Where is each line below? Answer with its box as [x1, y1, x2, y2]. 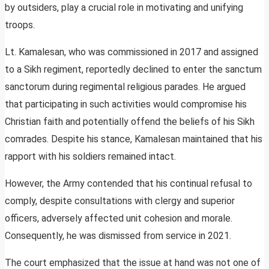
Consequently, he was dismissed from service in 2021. [5, 230, 231, 242]
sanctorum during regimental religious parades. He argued [5, 81, 246, 93]
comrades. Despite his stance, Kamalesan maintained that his [5, 133, 262, 145]
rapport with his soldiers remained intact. [5, 151, 176, 163]
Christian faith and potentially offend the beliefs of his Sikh [5, 116, 255, 128]
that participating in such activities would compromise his [5, 98, 247, 110]
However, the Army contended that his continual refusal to [5, 178, 252, 190]
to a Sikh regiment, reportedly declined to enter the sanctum [5, 64, 262, 76]
